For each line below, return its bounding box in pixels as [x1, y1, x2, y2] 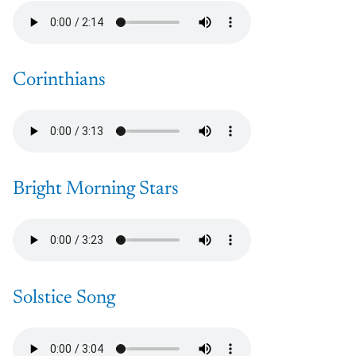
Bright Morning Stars [13, 180, 179, 199]
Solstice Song [13, 288, 115, 308]
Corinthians [13, 71, 106, 91]
